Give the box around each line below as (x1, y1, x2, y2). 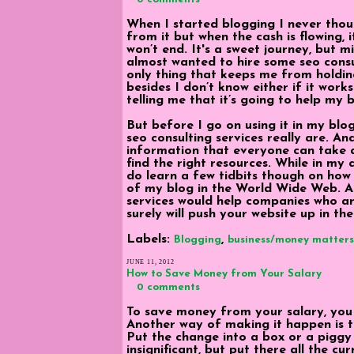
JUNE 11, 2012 (126, 258, 175, 265)
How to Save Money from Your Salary (126, 268, 322, 279)
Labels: (126, 232, 174, 246)
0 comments (137, 281, 201, 292)
